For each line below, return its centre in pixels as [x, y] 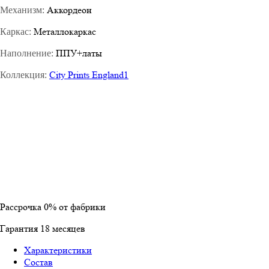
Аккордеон [68, 10]
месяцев [68, 228]
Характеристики [58, 250]
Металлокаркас [64, 31]
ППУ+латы [78, 53]
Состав [38, 262]
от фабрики [81, 207]
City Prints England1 [89, 74]
